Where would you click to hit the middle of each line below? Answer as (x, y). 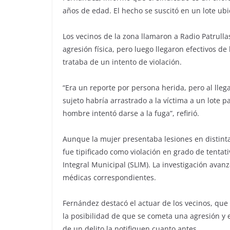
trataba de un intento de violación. (122, 62)
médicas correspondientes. (109, 178)
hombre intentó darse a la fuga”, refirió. (131, 113)
